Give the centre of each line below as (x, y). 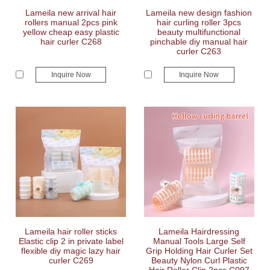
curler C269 (71, 260)
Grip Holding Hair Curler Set (199, 251)
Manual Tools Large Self (199, 241)
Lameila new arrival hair (71, 13)
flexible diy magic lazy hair (71, 251)
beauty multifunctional (199, 32)
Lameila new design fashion (199, 13)
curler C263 (199, 51)
